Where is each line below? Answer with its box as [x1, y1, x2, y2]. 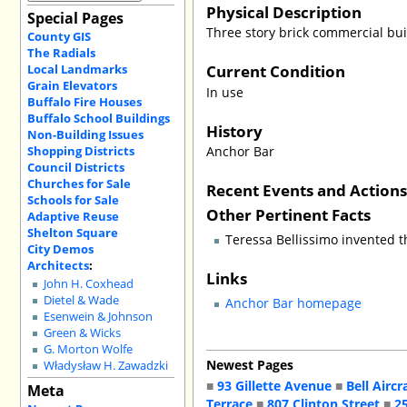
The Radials [26, 44, 95, 61]
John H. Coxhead [44, 276, 134, 293]
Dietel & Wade [44, 293, 120, 309]
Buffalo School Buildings [26, 109, 170, 126]
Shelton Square [26, 223, 118, 241]
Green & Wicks [44, 325, 122, 342]
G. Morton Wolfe [44, 342, 134, 358]
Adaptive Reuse [26, 207, 119, 224]
